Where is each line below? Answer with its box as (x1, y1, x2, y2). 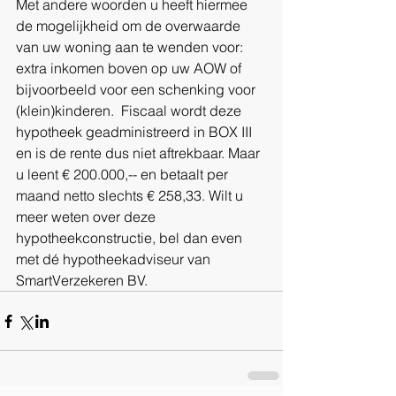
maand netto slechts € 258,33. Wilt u (16, 187, 247, 205)
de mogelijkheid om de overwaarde (16, 17, 244, 35)
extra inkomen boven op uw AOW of (16, 59, 245, 78)
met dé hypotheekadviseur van (16, 250, 214, 269)
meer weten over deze (16, 208, 159, 226)
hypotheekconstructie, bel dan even (16, 229, 246, 247)
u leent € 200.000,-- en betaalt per (16, 165, 232, 184)
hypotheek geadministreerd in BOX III (16, 123, 255, 141)
